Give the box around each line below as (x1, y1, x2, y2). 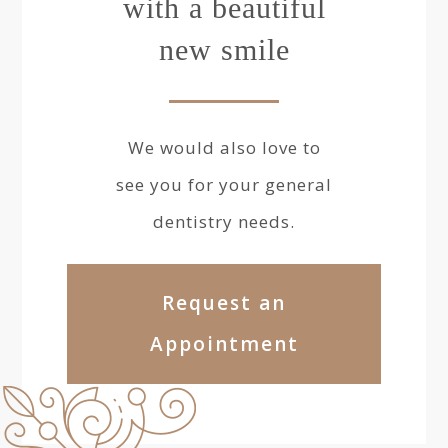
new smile (158, 33, 290, 66)
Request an (162, 290, 286, 316)
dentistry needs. (153, 210, 295, 233)
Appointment (149, 331, 299, 357)
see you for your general (116, 173, 332, 196)
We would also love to (127, 136, 321, 159)
